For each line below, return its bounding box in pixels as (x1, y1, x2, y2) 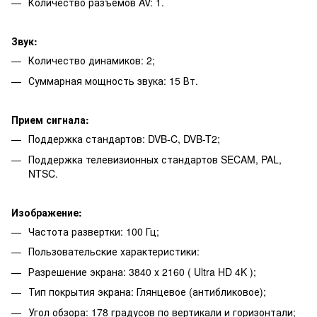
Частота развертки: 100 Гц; (28, 224, 159, 239)
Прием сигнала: (11, 113, 89, 127)
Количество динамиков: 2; (28, 53, 155, 68)
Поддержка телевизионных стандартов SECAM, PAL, (28, 151, 282, 166)
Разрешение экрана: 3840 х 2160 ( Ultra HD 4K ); (28, 264, 256, 279)
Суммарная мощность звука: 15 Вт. (28, 73, 198, 88)
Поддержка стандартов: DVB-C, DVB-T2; (28, 132, 220, 146)
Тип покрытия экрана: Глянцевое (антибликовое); (28, 284, 266, 299)
